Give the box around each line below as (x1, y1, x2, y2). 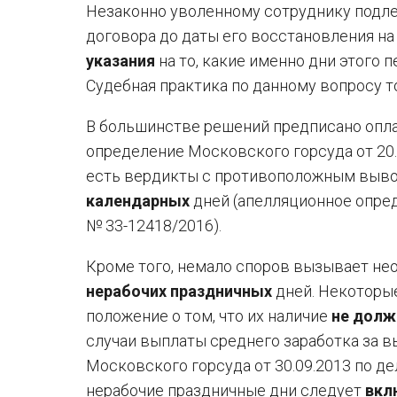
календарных (86, 191, 190, 210)
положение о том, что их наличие (86, 307, 331, 325)
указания (86, 51, 155, 70)
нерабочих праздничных (86, 282, 272, 300)
